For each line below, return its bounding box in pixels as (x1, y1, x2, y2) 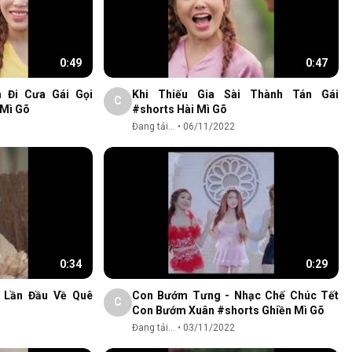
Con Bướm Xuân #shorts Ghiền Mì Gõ (132, 303, 324, 317)
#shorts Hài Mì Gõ (132, 102, 227, 115)
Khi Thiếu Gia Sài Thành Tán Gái (132, 87, 339, 101)
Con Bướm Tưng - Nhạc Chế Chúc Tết (132, 288, 339, 302)
